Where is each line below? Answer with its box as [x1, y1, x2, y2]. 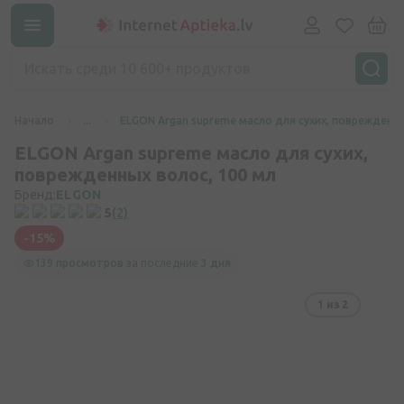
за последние [124, 257, 201, 269]
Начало [14, 115, 54, 126]
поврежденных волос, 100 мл [14, 164, 276, 185]
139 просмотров [34, 257, 124, 269]
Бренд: [14, 188, 56, 202]
